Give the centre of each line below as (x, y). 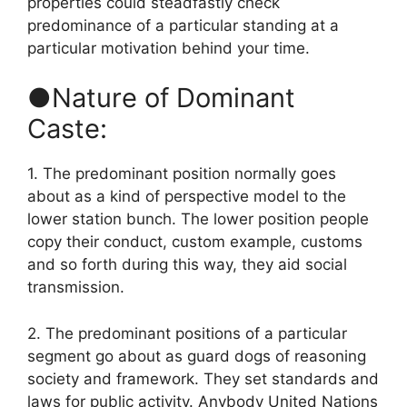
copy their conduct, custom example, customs (195, 242)
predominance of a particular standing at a (183, 25)
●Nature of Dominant (161, 98)
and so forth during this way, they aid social (187, 265)
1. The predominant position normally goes (182, 174)
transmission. (76, 288)
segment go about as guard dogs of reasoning (197, 356)
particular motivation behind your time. (169, 48)
